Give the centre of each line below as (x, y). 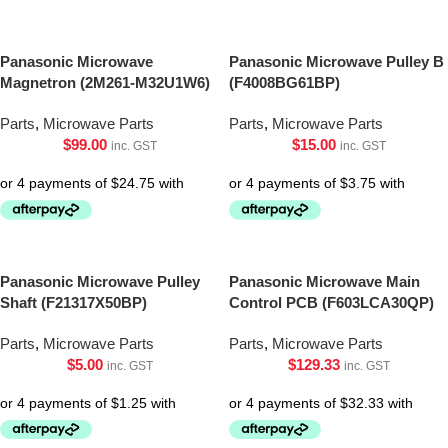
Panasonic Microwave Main (324, 281)
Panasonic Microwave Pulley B (336, 62)
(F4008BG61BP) (284, 83)
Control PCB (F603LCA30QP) (331, 302)
